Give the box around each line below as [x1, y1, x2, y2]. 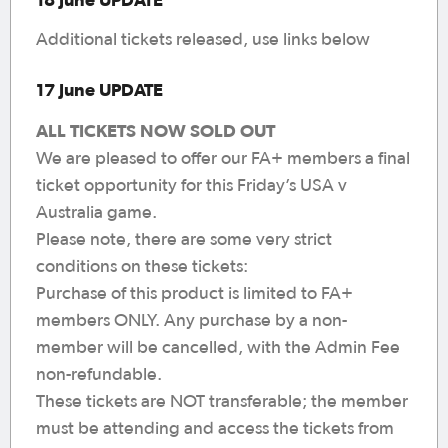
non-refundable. [36, 366, 162, 384]
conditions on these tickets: [36, 258, 248, 276]
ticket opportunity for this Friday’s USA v [36, 177, 347, 195]
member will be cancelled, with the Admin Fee [36, 339, 400, 357]
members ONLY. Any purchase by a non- [36, 312, 347, 330]
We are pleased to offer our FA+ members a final [36, 150, 410, 168]
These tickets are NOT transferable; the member [36, 393, 408, 411]
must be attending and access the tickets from [36, 420, 394, 438]
